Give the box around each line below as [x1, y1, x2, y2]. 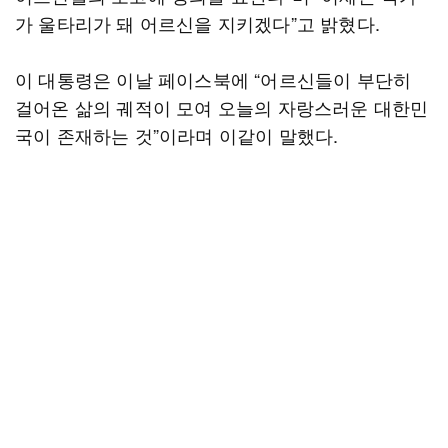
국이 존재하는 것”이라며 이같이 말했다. [15, 122, 339, 148]
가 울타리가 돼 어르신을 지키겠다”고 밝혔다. [15, 10, 381, 36]
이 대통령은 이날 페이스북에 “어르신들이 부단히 [15, 66, 412, 92]
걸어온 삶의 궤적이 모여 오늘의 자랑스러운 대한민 [15, 94, 429, 120]
